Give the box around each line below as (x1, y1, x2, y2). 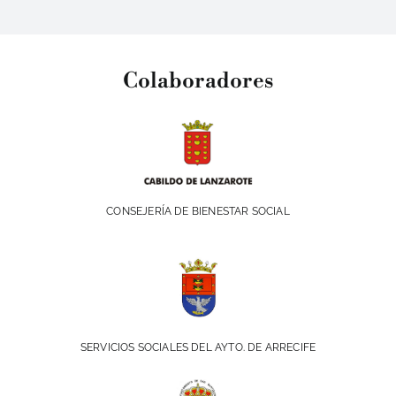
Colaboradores (123, 68, 273, 95)
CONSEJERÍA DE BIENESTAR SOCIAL (106, 205, 290, 218)
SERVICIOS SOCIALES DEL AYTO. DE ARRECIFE (80, 341, 316, 354)
